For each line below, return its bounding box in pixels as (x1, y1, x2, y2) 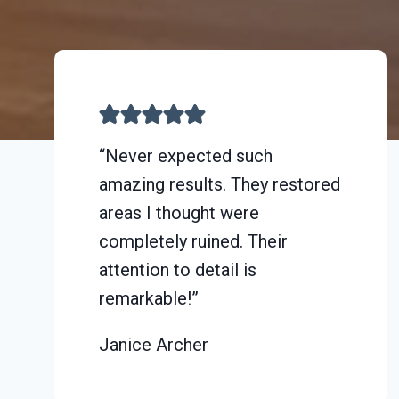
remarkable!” (99, 287, 199, 309)
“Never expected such (99, 144, 273, 167)
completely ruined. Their (99, 230, 288, 252)
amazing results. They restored (99, 173, 340, 195)
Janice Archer (99, 333, 208, 355)
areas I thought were (99, 201, 259, 224)
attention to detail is (99, 258, 256, 281)
